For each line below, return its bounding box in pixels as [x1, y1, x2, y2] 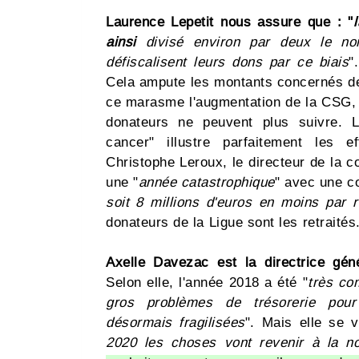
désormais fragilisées [106, 315, 245, 331]
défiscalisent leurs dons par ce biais [106, 54, 349, 71]
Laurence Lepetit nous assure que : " [106, 14, 353, 30]
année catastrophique [138, 175, 275, 191]
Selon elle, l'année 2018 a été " [106, 275, 309, 291]
